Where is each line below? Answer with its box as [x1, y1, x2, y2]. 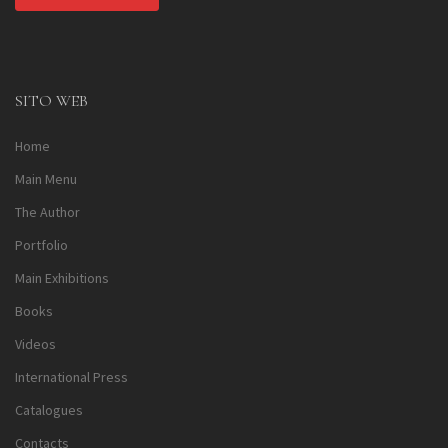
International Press [15, 368, 128, 387]
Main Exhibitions [15, 269, 109, 288]
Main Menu [15, 170, 77, 189]
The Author [15, 203, 80, 222]
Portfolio [15, 236, 68, 255]
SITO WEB [15, 91, 88, 112]
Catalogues [15, 401, 83, 420]
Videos [15, 335, 56, 354]
